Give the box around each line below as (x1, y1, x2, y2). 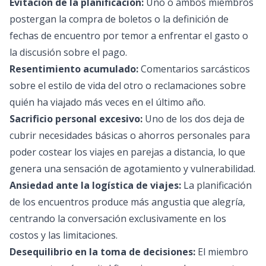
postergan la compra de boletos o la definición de (9, 12, 229, 26)
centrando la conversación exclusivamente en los (9, 212, 226, 225)
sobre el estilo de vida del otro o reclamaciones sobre (9, 79, 246, 92)
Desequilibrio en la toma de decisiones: (9, 245, 195, 258)
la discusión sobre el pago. (9, 46, 127, 59)
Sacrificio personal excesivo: (9, 112, 142, 125)
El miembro (195, 245, 248, 258)
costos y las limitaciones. (9, 229, 118, 242)
